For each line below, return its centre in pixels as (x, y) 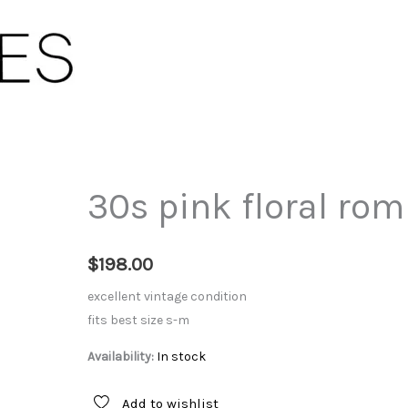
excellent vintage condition (167, 297)
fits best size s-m (138, 321)
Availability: (120, 357)
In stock (181, 357)
